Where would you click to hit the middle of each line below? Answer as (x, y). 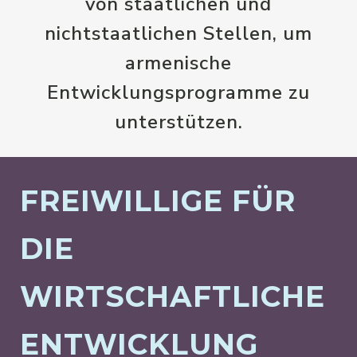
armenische (178, 63)
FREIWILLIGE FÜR (158, 201)
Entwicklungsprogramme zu (178, 92)
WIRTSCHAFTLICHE (173, 296)
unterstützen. (178, 122)
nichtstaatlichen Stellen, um (178, 33)
